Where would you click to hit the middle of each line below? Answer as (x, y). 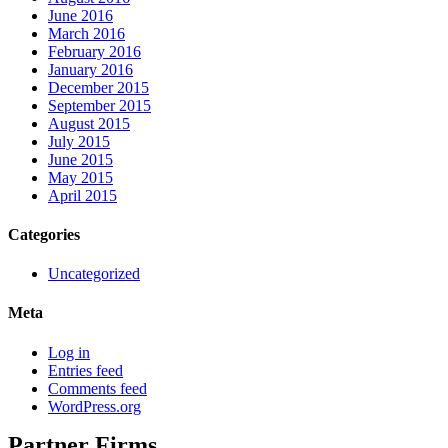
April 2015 (82, 195)
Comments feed (97, 388)
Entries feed (85, 370)
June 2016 (80, 15)
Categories (44, 234)
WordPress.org (94, 406)
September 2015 (99, 105)
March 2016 (86, 33)
